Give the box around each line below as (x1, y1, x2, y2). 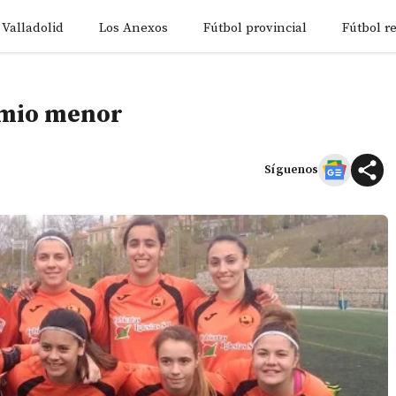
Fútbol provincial (203, 19, 307, 36)
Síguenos (264, 161, 318, 178)
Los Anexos (99, 19, 168, 36)
